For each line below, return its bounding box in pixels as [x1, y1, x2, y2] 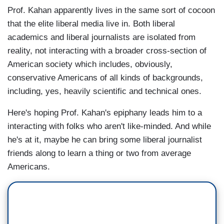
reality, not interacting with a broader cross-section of [7, 46, 206, 56]
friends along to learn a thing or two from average [7, 148, 191, 158]
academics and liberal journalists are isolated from [7, 32, 195, 42]
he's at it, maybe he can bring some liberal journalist [7, 135, 202, 145]
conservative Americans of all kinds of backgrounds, [7, 73, 203, 83]
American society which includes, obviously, [7, 59, 172, 69]
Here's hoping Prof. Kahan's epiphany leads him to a [7, 108, 202, 118]
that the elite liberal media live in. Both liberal [7, 19, 175, 29]
